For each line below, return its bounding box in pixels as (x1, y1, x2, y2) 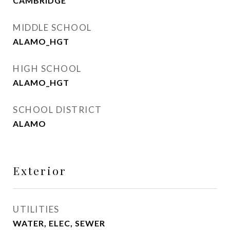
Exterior (13, 163, 67, 178)
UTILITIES (13, 204, 60, 215)
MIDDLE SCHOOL (13, 22, 92, 33)
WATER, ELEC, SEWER (13, 218, 105, 228)
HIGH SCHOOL (13, 63, 82, 74)
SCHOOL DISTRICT (13, 104, 102, 115)
